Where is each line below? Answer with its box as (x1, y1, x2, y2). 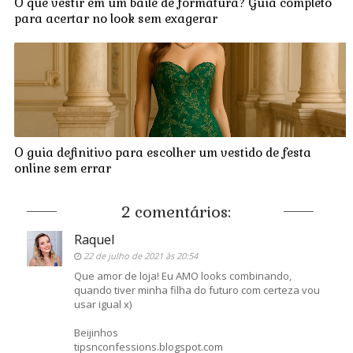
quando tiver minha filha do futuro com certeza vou (73, 282, 320, 297)
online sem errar (13, 160, 111, 176)
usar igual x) (73, 296, 132, 311)
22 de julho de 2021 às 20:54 (83, 249, 198, 262)
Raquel (73, 230, 114, 248)
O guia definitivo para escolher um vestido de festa (13, 144, 311, 160)
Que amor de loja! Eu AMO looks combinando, (73, 268, 292, 283)
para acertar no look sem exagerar (13, 10, 217, 26)
